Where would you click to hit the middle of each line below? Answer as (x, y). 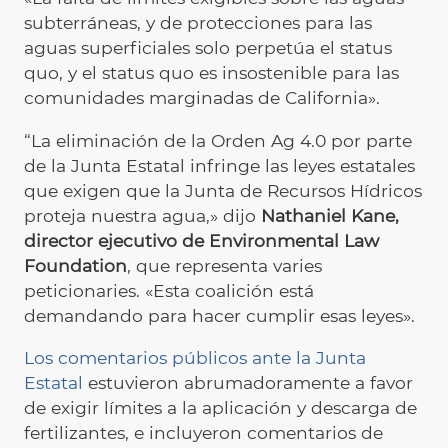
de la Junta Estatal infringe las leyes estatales (219, 165)
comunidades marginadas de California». (202, 98)
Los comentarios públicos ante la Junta (195, 357)
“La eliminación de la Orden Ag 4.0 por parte (218, 140)
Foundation (75, 265)
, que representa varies (224, 265)
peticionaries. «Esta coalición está (169, 290)
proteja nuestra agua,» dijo (142, 215)
